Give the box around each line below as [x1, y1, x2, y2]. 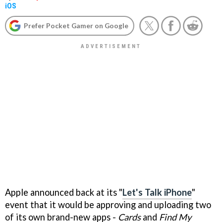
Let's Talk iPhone [122, 186, 192, 198]
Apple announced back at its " [5, 186, 122, 198]
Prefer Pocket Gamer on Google [24, 21, 128, 30]
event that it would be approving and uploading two [5, 199, 211, 210]
